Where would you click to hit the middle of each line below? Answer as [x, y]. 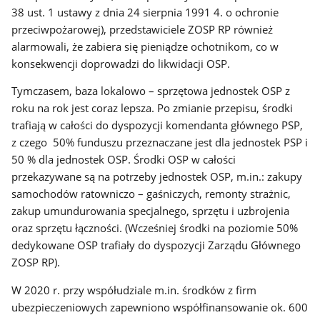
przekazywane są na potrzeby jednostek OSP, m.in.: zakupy [157, 177]
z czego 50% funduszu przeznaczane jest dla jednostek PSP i [160, 142]
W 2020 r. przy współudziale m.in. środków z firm [134, 290]
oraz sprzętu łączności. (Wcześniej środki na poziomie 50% [155, 228]
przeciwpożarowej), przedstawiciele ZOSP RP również [142, 29]
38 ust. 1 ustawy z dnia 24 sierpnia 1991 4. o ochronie [145, 12]
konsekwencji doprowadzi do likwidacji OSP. [121, 63]
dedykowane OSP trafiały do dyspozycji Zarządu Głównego [156, 245]
